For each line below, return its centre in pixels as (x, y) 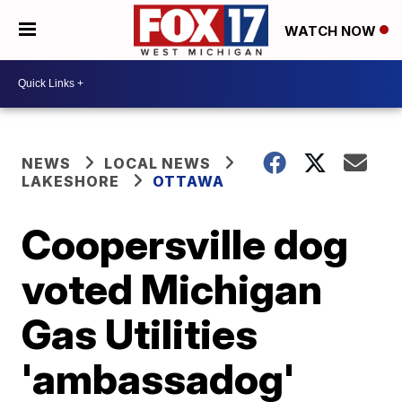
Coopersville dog (185, 244)
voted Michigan (172, 288)
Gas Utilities (140, 333)
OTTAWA (189, 181)
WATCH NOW (332, 31)
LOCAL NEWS (158, 163)
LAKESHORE (71, 181)
